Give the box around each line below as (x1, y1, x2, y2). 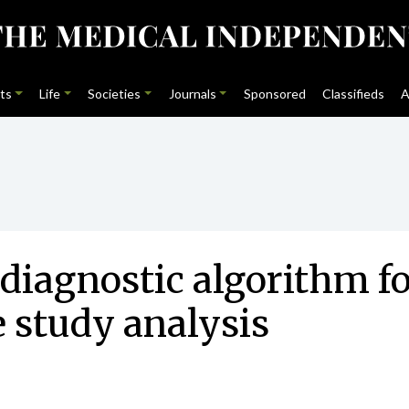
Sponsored (243, 86, 306, 101)
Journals (168, 86, 216, 101)
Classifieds (322, 86, 385, 101)
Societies (88, 86, 142, 101)
